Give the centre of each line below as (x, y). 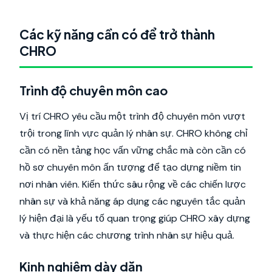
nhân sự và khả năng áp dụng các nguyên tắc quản (132, 201)
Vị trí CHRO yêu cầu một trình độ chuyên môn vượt (132, 116)
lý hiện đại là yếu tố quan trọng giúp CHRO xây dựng (135, 218)
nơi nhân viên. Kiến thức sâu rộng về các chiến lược (133, 184)
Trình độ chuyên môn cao (93, 90)
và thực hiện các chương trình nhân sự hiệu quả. (127, 235)
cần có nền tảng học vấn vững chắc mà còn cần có (133, 150)
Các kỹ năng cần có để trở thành (117, 34)
